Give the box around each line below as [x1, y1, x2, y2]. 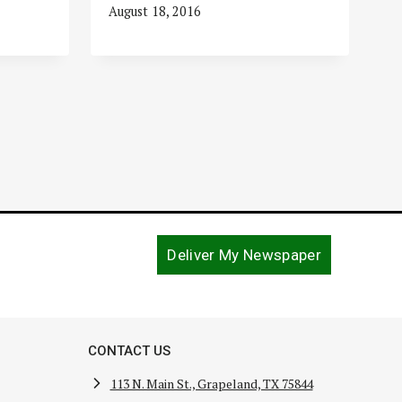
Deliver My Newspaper [167, 246, 321, 264]
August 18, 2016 [109, 2, 202, 20]
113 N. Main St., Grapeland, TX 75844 [109, 374, 313, 392]
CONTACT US [87, 343, 170, 359]
